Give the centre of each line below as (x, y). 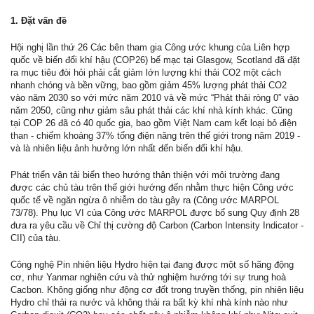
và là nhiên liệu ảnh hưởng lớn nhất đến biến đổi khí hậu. (127, 149)
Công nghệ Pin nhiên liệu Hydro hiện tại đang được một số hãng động (152, 265)
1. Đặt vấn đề (39, 21)
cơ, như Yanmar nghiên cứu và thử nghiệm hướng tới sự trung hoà (148, 278)
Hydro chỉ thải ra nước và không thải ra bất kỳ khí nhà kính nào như (149, 303)
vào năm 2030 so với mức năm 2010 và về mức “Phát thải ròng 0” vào (155, 98)
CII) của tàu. (36, 238)
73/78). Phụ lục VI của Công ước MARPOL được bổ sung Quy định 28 (155, 213)
